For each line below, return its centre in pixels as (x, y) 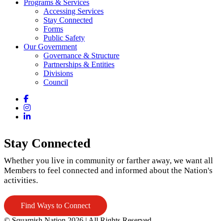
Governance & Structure (81, 55)
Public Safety (64, 38)
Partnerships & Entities (79, 64)
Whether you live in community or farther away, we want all (109, 161)
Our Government (50, 47)
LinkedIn (44, 116)
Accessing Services (74, 11)
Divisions (58, 73)
